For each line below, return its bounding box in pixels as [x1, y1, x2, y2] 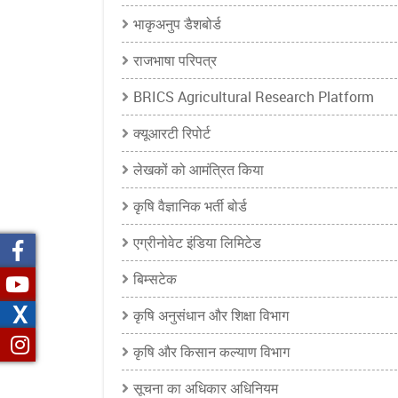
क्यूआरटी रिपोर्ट [133, 123, 211, 143]
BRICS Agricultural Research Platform [133, 86, 374, 107]
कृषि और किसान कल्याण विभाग [133, 341, 290, 362]
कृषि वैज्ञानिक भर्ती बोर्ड [133, 195, 247, 216]
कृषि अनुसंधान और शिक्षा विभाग [133, 305, 289, 325]
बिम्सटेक [133, 268, 177, 289]
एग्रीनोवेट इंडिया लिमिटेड [133, 232, 261, 252]
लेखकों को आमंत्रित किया [133, 159, 264, 179]
